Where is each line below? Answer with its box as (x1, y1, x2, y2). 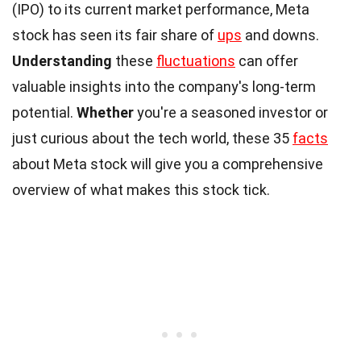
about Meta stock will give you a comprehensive (12, 156, 323, 172)
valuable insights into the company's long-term (12, 78, 316, 95)
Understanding (12, 52, 112, 69)
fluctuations (156, 52, 235, 69)
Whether (77, 104, 134, 121)
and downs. (242, 27, 319, 44)
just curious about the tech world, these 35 (12, 130, 293, 147)
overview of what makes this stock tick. (12, 181, 270, 198)
